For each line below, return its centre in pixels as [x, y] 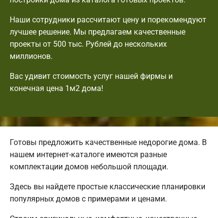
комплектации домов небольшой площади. [89, 166]
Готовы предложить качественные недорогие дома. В [108, 142]
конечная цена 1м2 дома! [56, 88]
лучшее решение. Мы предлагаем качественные [98, 32]
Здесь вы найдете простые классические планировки [108, 186]
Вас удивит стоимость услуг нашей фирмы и [91, 76]
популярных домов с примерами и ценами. [88, 199]
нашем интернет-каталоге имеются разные [88, 154]
